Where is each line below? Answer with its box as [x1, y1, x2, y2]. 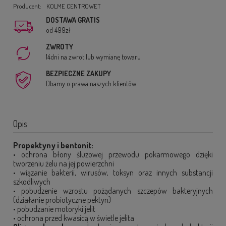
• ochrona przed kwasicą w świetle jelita [13, 213, 134, 223]
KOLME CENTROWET [46, 2, 101, 10]
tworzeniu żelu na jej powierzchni [13, 158, 114, 168]
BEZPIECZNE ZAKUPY [46, 69, 111, 78]
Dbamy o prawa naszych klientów [46, 79, 136, 88]
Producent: [13, 2, 43, 10]
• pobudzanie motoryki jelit [13, 204, 95, 214]
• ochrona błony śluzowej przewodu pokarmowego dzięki [13, 149, 213, 159]
